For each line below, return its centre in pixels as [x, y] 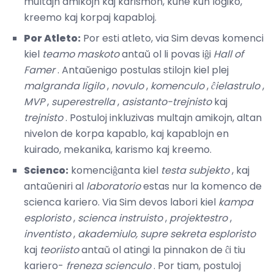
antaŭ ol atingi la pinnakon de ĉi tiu [162, 250]
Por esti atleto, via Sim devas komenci [172, 39]
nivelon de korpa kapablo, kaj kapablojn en [126, 134]
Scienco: [46, 171]
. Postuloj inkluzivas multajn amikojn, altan [162, 118]
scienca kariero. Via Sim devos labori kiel [121, 202]
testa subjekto [195, 171]
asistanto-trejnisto [167, 102]
